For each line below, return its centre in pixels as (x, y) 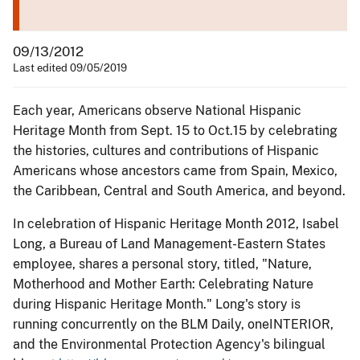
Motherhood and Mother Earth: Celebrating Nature (163, 284)
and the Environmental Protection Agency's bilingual (169, 344)
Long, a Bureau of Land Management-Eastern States (169, 243)
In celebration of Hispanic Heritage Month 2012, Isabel (176, 223)
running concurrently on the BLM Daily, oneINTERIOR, (173, 324)
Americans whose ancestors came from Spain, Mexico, (175, 170)
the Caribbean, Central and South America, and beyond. (179, 190)
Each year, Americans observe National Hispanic (157, 110)
